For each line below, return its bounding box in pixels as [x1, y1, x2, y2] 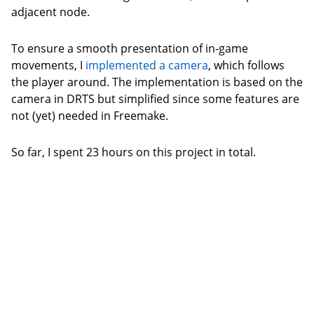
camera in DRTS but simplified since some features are [11, 91, 299, 107]
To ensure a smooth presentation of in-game [11, 41, 248, 56]
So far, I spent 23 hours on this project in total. [11, 144, 256, 160]
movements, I [11, 57, 86, 73]
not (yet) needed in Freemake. [11, 108, 168, 123]
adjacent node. [11, 4, 90, 20]
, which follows [208, 57, 285, 73]
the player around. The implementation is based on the [11, 74, 303, 90]
